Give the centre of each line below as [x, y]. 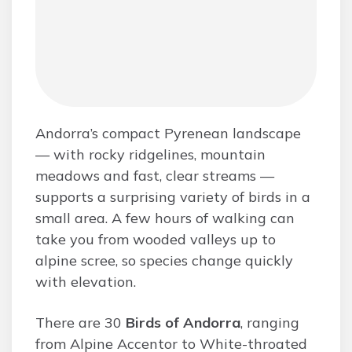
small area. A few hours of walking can [165, 218]
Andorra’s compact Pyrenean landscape [168, 133]
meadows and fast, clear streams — [155, 176]
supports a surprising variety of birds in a [173, 197]
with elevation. [86, 282]
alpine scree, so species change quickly [164, 260]
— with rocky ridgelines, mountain [150, 154]
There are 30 [81, 323]
